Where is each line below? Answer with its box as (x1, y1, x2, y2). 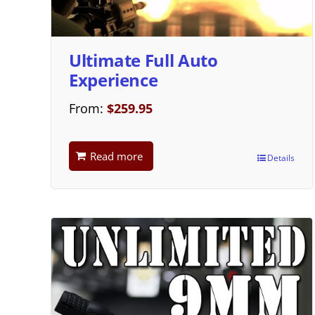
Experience (69, 67, 158, 91)
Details (267, 151, 295, 164)
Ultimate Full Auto (69, 48, 218, 72)
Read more (90, 148, 143, 163)
